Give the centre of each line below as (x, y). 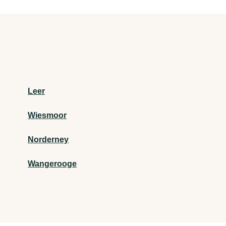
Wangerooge (52, 164)
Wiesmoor (47, 115)
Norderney (48, 139)
